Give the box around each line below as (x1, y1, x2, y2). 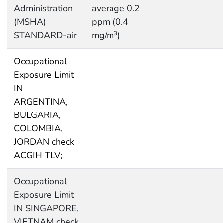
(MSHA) (13, 15, 46, 28)
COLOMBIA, (13, 122, 63, 134)
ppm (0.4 (91, 15, 128, 28)
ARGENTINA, (13, 95, 68, 108)
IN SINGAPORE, (13, 202, 79, 214)
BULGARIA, (13, 109, 61, 121)
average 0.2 (91, 2, 140, 14)
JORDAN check (13, 135, 74, 148)
